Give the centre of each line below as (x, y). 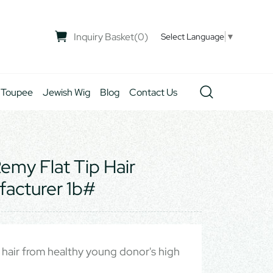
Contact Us (153, 92)
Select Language (193, 37)
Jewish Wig (66, 92)
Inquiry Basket (104, 37)
